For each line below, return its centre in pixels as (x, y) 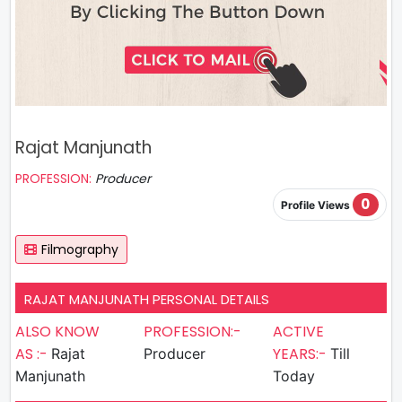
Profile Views (316, 205)
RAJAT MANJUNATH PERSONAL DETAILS (147, 299)
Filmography (80, 249)
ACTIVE (298, 331)
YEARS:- (301, 354)
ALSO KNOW (57, 331)
